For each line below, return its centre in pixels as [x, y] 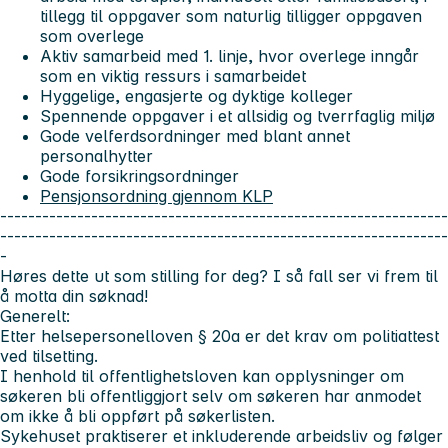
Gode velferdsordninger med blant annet [195, 136]
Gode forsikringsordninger [139, 176]
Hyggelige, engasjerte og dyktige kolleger [196, 96]
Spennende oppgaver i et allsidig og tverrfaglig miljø [237, 116]
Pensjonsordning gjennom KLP [156, 196]
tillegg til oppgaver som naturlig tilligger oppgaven [231, 16]
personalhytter [96, 156]
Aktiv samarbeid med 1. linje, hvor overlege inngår [229, 56]
